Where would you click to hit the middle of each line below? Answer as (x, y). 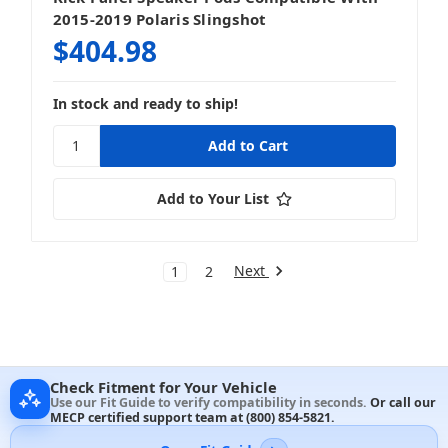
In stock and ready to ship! (145, 103)
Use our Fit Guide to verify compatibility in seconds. (210, 402)
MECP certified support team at (148, 417)
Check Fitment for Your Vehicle (163, 386)
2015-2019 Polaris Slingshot (159, 18)
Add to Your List (212, 198)
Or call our (403, 402)
